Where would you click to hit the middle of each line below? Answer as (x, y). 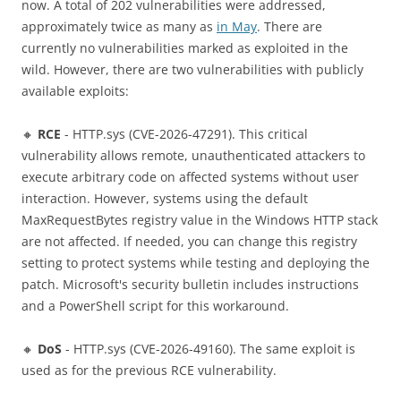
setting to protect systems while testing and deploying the (196, 263)
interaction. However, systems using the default (165, 199)
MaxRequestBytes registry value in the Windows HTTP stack (200, 220)
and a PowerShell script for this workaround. (155, 306)
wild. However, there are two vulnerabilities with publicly (192, 70)
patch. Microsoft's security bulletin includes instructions (190, 285)
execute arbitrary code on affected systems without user (190, 177)
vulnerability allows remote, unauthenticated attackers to (193, 156)
